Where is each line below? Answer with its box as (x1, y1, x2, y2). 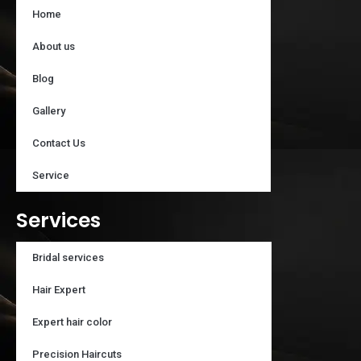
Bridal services (32, 251, 104, 263)
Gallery (32, 104, 65, 117)
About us (32, 39, 75, 52)
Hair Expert (32, 283, 85, 296)
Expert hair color (32, 315, 112, 328)
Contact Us (32, 136, 85, 149)
